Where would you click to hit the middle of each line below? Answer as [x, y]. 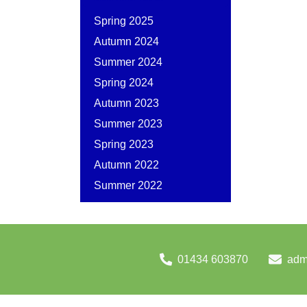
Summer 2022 [128, 185]
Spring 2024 [124, 83]
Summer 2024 [128, 62]
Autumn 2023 [126, 103]
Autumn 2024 [126, 41]
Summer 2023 [128, 124]
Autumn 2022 [126, 165]
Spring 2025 [124, 21]
